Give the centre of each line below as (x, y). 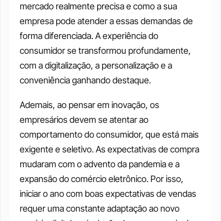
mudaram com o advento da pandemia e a (100, 164)
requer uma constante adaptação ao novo (100, 208)
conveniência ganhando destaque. (85, 80)
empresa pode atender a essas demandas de (106, 21)
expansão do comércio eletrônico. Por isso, (102, 179)
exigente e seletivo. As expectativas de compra (110, 149)
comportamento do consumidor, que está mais (109, 134)
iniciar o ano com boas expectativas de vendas (108, 193)
